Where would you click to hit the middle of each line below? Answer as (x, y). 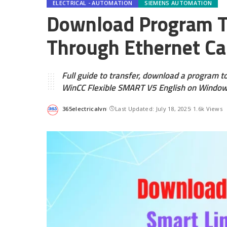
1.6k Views (208, 108)
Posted (72, 112)
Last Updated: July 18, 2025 (153, 108)
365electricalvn (84, 108)
